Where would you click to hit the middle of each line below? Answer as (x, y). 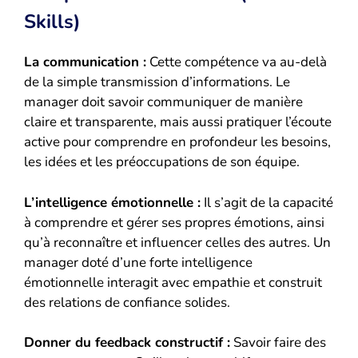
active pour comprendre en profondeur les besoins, (177, 142)
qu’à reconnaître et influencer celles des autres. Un (177, 242)
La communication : (85, 62)
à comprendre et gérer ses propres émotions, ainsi (174, 222)
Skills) (52, 22)
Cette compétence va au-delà (237, 62)
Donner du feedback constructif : (127, 343)
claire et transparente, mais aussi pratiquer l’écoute (178, 122)
